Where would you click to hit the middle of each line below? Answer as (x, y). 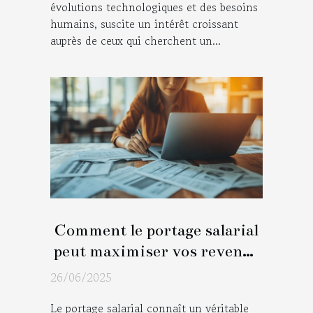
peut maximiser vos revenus (156, 252)
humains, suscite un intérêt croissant (144, 23)
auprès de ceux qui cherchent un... (136, 40)
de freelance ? (156, 272)
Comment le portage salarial (156, 231)
